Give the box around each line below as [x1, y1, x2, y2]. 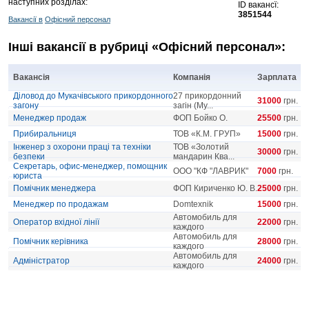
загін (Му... [173, 101, 213, 111]
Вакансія [13, 72, 50, 83]
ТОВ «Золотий [173, 142, 229, 152]
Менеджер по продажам [13, 199, 108, 210]
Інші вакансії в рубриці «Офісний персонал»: [8, 40, 286, 54]
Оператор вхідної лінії [13, 217, 99, 228]
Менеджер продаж [13, 113, 86, 123]
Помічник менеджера [13, 183, 96, 194]
